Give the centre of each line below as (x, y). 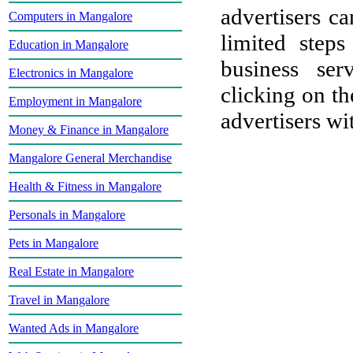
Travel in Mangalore (59, 300)
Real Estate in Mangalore (71, 271)
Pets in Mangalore (54, 243)
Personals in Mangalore (67, 215)
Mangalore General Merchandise (90, 158)
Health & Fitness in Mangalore (85, 186)
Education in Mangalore (69, 45)
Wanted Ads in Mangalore (74, 328)
